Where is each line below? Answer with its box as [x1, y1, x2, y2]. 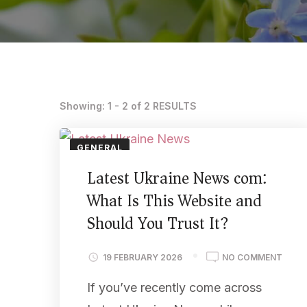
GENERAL [77, 143, 123, 153]
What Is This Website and [87, 186, 262, 215]
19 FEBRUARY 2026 [103, 251, 182, 262]
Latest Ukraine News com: [87, 164, 267, 193]
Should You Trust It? [87, 209, 229, 238]
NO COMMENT [222, 251, 282, 262]
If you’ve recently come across [87, 280, 262, 295]
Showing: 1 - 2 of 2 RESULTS [60, 100, 197, 112]
